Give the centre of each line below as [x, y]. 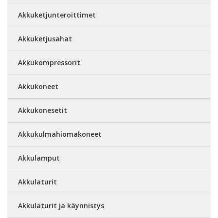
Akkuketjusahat [45, 39]
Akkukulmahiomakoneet [60, 134]
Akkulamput [39, 158]
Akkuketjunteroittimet [57, 15]
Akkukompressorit [49, 63]
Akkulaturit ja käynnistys [61, 206]
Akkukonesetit [43, 110]
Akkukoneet [38, 87]
